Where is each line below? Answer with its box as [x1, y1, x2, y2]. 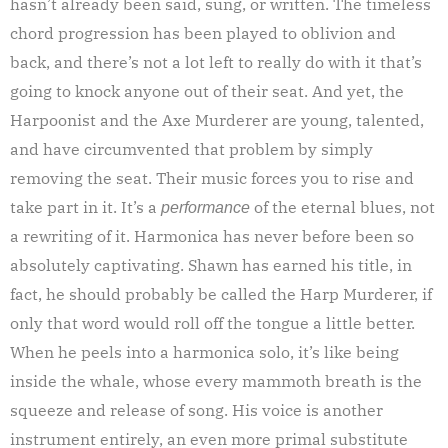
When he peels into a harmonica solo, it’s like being [10, 341, 399, 362]
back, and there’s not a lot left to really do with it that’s [10, 51, 422, 72]
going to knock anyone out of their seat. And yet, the [10, 80, 404, 101]
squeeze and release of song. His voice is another [10, 399, 383, 420]
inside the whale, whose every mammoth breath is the [10, 370, 422, 391]
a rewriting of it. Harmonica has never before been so [10, 225, 414, 246]
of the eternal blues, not [250, 196, 435, 217]
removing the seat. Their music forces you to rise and [10, 167, 414, 188]
